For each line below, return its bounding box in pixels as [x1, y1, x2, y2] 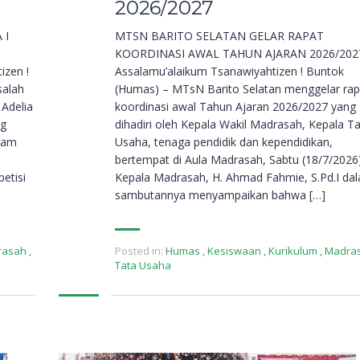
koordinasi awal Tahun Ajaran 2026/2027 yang [115, 99, 356, 115]
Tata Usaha [115, 258, 171, 273]
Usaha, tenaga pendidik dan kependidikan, [115, 134, 333, 150]
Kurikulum [268, 243, 317, 259]
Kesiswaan [207, 243, 261, 259]
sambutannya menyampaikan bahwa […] [115, 187, 325, 203]
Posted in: [115, 243, 163, 259]
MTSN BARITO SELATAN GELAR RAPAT [115, 28, 324, 44]
